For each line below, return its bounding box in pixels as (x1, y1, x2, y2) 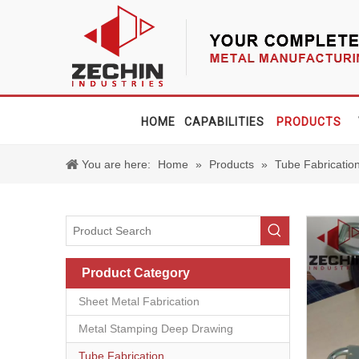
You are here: (82, 158, 151, 171)
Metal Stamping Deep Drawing (79, 322, 233, 335)
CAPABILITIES (184, 115, 264, 128)
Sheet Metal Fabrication (79, 295, 200, 308)
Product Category (82, 266, 190, 280)
